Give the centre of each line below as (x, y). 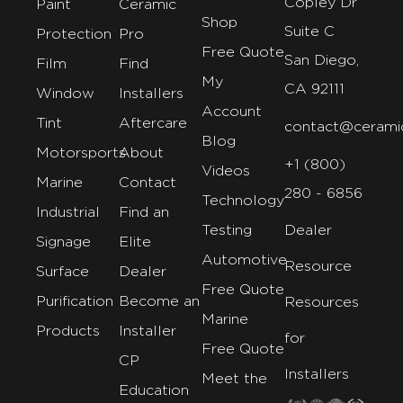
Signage (63, 241)
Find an (144, 211)
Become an (159, 300)
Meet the (234, 378)
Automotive (244, 259)
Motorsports (81, 152)
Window (65, 93)
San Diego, (322, 59)
